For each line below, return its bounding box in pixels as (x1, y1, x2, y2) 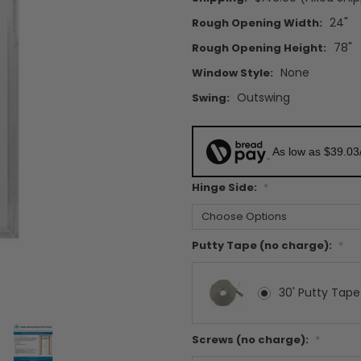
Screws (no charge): (192, 332, 311, 348)
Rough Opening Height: (192, 40, 326, 56)
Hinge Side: (192, 180, 259, 196)
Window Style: (192, 65, 273, 81)
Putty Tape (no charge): (192, 238, 334, 254)
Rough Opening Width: (192, 15, 322, 31)
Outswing (236, 89, 290, 106)
